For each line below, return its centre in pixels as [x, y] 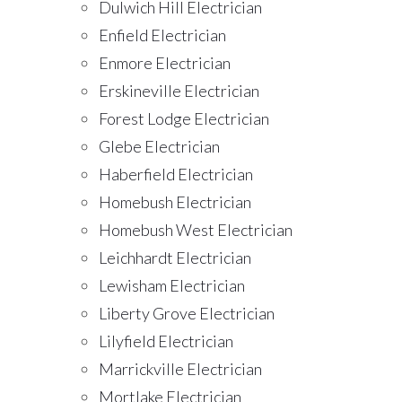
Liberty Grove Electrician [187, 314]
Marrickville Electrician [180, 369]
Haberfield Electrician [176, 175]
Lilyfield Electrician [166, 341]
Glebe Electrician [159, 147]
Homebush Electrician [175, 202]
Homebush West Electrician [196, 230]
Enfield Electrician [162, 35]
